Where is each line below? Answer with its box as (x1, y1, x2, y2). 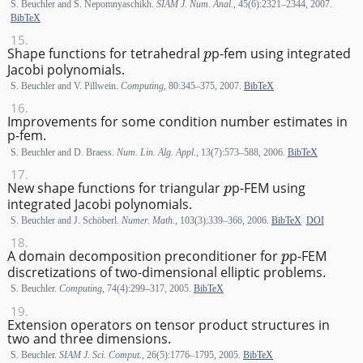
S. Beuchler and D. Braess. (10, 146, 117, 158)
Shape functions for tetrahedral (6, 44, 203, 62)
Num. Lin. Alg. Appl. (116, 146, 196, 158)
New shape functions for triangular (6, 178, 224, 197)
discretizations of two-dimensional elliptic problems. (6, 263, 326, 282)
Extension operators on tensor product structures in (6, 315, 330, 334)
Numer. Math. (121, 214, 175, 226)
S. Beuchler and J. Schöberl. (10, 214, 122, 226)
